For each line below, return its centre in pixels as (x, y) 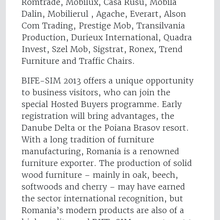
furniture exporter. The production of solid (107, 163)
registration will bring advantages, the (98, 116)
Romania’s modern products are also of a (103, 210)
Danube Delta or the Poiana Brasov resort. (105, 128)
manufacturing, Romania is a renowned (100, 151)
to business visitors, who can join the (96, 93)
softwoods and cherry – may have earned (103, 187)
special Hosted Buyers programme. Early (102, 104)
